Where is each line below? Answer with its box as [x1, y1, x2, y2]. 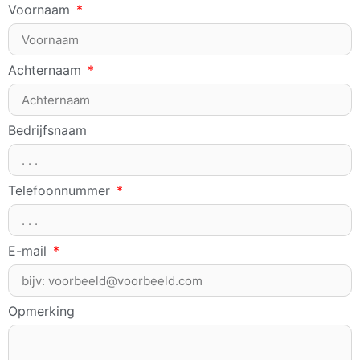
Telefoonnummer [8, 182, 114, 199]
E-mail [8, 243, 51, 260]
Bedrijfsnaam [8, 122, 87, 139]
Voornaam [8, 2, 74, 18]
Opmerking [8, 303, 75, 320]
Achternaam [8, 62, 85, 79]
